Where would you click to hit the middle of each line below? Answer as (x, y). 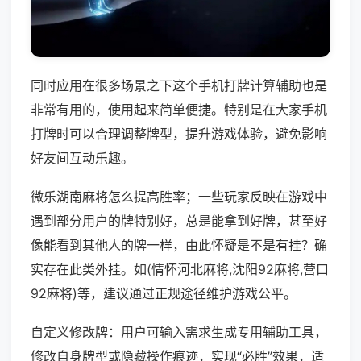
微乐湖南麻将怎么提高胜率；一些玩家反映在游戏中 (179, 197)
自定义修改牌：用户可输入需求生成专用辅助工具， (179, 332)
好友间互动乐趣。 (82, 158)
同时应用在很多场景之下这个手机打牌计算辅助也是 (179, 86)
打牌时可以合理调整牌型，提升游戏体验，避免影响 (179, 134)
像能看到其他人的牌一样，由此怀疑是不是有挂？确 (179, 245)
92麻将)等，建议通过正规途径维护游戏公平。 (164, 294)
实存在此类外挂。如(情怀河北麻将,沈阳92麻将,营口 (180, 270)
